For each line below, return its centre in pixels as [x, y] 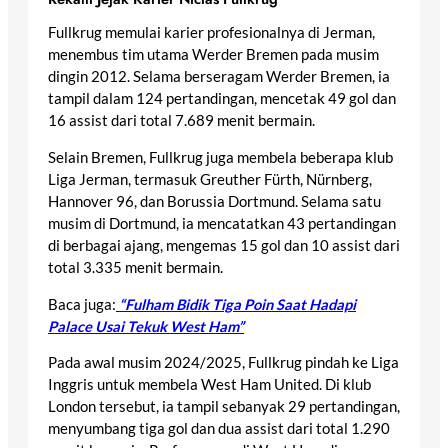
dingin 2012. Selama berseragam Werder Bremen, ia [219, 77]
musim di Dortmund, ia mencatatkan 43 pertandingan [222, 223]
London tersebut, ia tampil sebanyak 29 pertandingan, [224, 407]
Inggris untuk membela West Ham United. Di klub [209, 385]
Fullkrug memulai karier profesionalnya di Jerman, [211, 33]
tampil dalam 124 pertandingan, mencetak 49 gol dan [222, 99]
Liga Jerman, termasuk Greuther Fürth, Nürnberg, [210, 179]
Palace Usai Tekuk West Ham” [146, 326]
